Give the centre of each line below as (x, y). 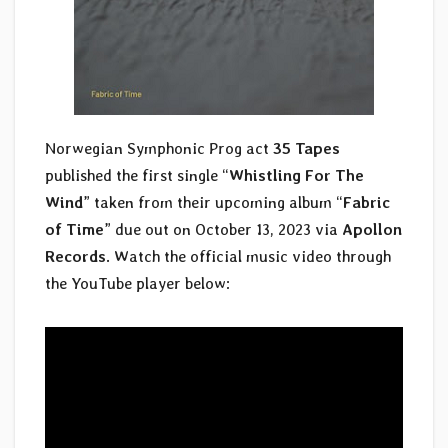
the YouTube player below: (137, 284)
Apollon (372, 230)
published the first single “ (137, 176)
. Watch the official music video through (248, 257)
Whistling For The (296, 176)
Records (75, 257)
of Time (74, 230)
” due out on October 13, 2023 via (223, 230)
